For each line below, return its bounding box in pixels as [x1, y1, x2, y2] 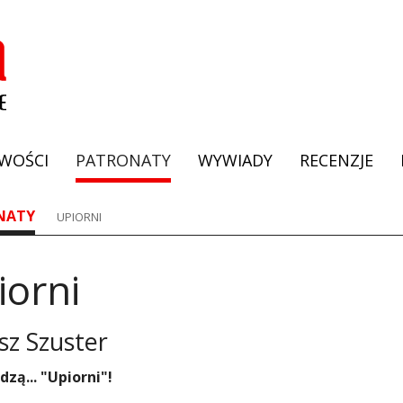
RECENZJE [300, 149, 373, 172]
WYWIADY [198, 149, 273, 172]
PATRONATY [76, 149, 171, 172]
